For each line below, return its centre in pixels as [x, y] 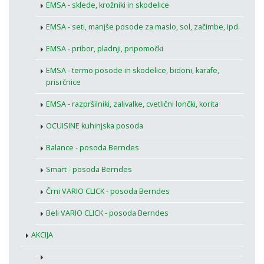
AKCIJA [42, 235]
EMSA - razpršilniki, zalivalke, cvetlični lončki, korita [132, 104]
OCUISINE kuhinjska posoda [95, 126]
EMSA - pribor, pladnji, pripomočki [105, 49]
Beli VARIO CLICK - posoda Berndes [107, 213]
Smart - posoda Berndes [89, 170]
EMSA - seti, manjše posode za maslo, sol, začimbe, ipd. [143, 27]
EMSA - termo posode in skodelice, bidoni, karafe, [133, 71]
